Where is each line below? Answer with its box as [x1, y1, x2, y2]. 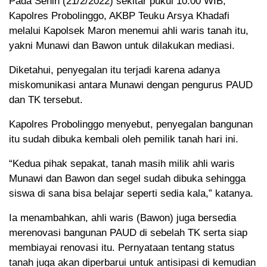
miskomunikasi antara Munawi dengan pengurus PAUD [9, 79, 253, 91]
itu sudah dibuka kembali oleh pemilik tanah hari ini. [9, 133, 238, 145]
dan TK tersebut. [9, 94, 83, 106]
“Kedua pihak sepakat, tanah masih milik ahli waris [9, 158, 235, 170]
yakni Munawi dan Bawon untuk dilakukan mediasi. [9, 40, 235, 52]
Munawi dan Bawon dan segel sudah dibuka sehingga [9, 173, 246, 185]
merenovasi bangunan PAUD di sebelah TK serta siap [9, 227, 247, 239]
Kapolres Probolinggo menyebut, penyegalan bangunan [9, 119, 253, 131]
